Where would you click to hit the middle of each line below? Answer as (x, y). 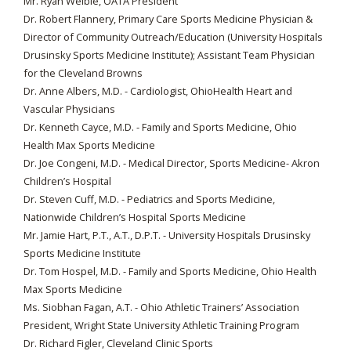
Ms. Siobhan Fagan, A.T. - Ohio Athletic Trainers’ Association (161, 307)
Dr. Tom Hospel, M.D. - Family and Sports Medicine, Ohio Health (170, 271)
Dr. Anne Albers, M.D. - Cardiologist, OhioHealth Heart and (158, 91)
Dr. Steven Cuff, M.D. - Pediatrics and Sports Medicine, (149, 199)
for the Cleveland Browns (83, 73)
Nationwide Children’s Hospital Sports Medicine (135, 217)
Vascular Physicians (69, 109)
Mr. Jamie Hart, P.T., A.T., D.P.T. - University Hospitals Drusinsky (167, 235)
